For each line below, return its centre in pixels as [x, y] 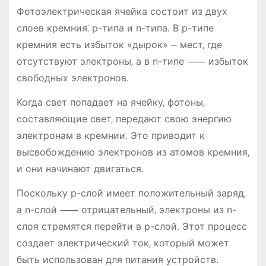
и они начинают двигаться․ [80, 168]
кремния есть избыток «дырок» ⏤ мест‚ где [119, 44]
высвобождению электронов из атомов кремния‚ [133, 152]
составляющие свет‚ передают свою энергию [124, 118]
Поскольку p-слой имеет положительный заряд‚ [131, 193]
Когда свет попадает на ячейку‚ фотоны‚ [110, 102]
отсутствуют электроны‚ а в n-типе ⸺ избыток [132, 61]
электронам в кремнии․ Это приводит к [110, 135]
